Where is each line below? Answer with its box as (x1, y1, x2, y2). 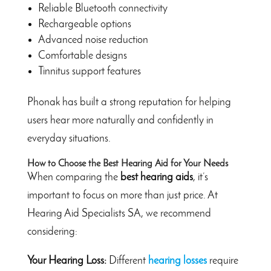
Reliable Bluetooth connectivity (38, 3, 168, 15)
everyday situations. (27, 133, 111, 145)
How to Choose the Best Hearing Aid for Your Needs (27, 159, 228, 169)
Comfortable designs (38, 50, 127, 62)
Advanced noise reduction (38, 34, 148, 47)
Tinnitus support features (38, 66, 141, 78)
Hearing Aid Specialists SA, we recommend (27, 208, 211, 220)
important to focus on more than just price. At (27, 190, 218, 202)
